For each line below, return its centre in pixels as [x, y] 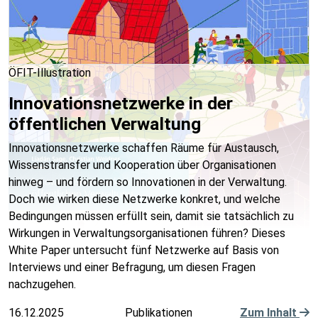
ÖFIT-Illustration [50, 73]
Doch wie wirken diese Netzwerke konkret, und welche [144, 199]
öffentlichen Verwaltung [105, 124]
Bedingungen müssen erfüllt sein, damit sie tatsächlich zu [151, 216]
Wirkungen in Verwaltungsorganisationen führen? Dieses [147, 233]
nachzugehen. [42, 284]
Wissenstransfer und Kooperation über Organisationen [142, 165]
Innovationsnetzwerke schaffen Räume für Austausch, [144, 148]
